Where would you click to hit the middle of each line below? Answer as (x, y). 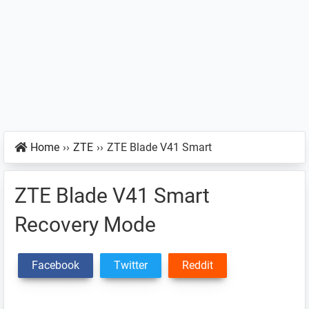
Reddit (198, 265)
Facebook (56, 265)
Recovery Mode (85, 225)
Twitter (131, 265)
